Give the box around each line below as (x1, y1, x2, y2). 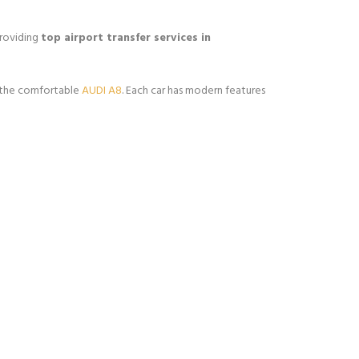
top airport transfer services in (41, 29, 211, 47)
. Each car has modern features (122, 82, 265, 100)
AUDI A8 (82, 82, 122, 100)
